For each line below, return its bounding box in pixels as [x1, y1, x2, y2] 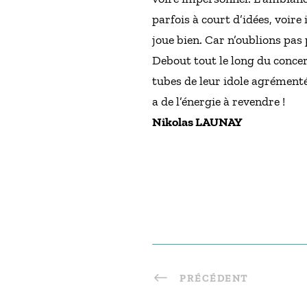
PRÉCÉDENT [180, 271, 249, 284]
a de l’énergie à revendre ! [152, 93, 285, 109]
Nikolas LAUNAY [152, 114, 243, 130]
